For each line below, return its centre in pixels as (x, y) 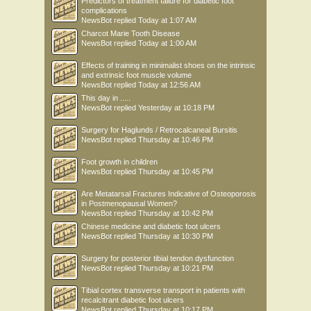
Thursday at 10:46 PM (176, 140)
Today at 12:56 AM (169, 85)
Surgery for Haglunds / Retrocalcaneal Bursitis (159, 130)
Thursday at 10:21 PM (176, 268)
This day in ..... (106, 98)
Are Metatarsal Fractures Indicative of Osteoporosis (169, 194)
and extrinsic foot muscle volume (136, 75)
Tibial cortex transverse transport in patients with (163, 290)
